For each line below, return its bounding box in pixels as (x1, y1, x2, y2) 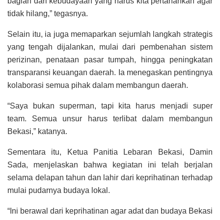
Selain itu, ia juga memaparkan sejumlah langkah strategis (7, 30, 213, 39)
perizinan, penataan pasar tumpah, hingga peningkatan (7, 55, 213, 64)
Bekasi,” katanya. (7, 127, 67, 136)
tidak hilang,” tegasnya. (7, 9, 88, 18)
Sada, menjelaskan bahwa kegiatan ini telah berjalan (7, 161, 213, 169)
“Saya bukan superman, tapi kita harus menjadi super (7, 102, 213, 110)
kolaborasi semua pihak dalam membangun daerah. (7, 81, 188, 90)
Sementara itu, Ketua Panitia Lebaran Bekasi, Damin (7, 148, 213, 157)
